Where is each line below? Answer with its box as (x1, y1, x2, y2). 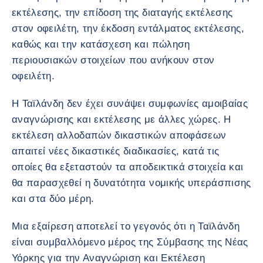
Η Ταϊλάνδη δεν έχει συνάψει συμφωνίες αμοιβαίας (12, 97, 248, 109)
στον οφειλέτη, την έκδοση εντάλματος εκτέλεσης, (12, 22, 244, 34)
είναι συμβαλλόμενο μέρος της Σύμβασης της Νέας (12, 236, 248, 248)
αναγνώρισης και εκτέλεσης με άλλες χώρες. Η (12, 113, 231, 125)
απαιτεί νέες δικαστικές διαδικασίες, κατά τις (12, 145, 220, 157)
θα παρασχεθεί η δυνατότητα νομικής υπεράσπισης (12, 177, 251, 188)
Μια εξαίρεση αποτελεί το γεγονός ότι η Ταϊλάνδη (12, 220, 240, 232)
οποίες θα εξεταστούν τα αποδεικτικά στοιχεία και (12, 161, 244, 173)
